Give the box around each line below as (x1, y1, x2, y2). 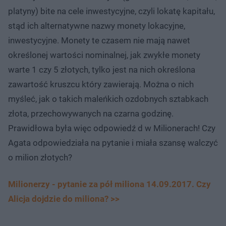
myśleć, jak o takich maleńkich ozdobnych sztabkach (8, 94, 208, 104)
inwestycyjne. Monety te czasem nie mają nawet (8, 35, 190, 46)
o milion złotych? (8, 152, 74, 163)
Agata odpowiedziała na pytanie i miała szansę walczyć (8, 138, 218, 148)
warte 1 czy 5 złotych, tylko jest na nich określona (8, 65, 195, 75)
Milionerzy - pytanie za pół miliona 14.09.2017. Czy (8, 179, 211, 190)
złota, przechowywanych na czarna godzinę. (8, 108, 174, 119)
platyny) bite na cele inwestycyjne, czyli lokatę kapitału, (8, 6, 215, 17)
